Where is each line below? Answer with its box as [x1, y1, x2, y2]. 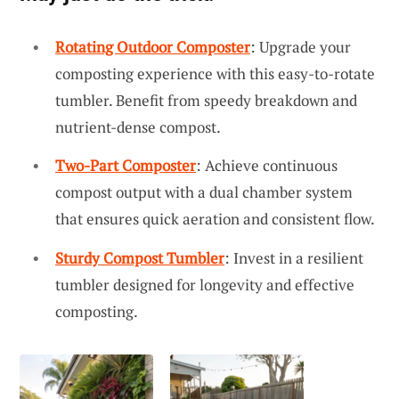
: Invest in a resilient [224, 247, 363, 268]
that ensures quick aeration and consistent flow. [55, 208, 375, 230]
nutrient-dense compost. [55, 116, 221, 137]
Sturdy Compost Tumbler [55, 247, 224, 268]
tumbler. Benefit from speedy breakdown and [55, 89, 357, 110]
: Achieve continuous [196, 155, 338, 176]
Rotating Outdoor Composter [55, 36, 250, 57]
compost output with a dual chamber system [55, 182, 353, 203]
